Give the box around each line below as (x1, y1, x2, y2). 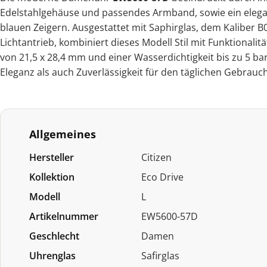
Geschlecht (29, 229, 79, 243)
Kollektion (29, 170, 74, 184)
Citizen (141, 151, 172, 164)
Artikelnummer (29, 210, 98, 223)
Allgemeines (29, 127, 96, 142)
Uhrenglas (29, 249, 76, 263)
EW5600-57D (141, 210, 198, 223)
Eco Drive (141, 170, 184, 184)
